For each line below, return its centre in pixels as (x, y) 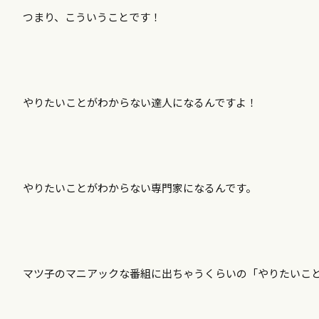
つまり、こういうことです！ (92, 17)
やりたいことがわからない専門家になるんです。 (140, 188)
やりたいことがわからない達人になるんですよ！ (140, 102)
